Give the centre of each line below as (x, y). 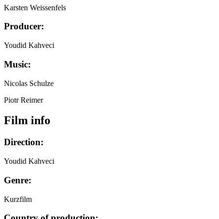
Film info (27, 120)
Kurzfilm (18, 199)
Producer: (24, 26)
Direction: (24, 142)
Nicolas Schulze (29, 83)
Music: (17, 64)
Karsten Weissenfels (35, 7)
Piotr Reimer (23, 100)
